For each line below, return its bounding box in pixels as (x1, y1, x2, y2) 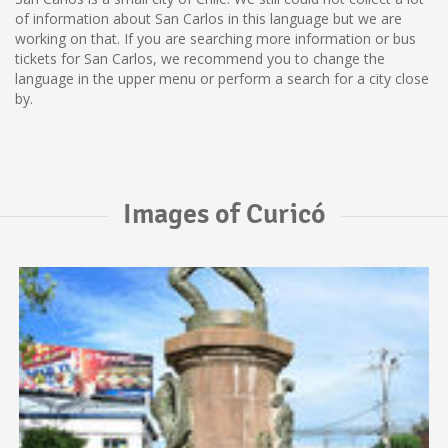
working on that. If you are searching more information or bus (15, 29, 416, 48)
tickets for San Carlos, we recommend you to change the (15, 49, 385, 68)
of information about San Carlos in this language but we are (15, 9, 402, 28)
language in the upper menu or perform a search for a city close (15, 69, 429, 88)
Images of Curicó (122, 197, 326, 231)
